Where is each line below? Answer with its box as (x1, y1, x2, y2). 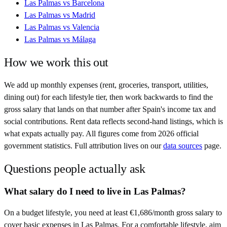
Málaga (72, 35, 96, 44)
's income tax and (161, 105, 216, 114)
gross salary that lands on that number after (4, 105, 142, 114)
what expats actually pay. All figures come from (4, 129, 158, 138)
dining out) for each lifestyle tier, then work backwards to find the (4, 93, 213, 102)
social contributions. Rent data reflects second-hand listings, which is (4, 117, 223, 126)
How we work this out (4, 56, 108, 69)
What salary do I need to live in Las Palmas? (4, 186, 186, 197)
